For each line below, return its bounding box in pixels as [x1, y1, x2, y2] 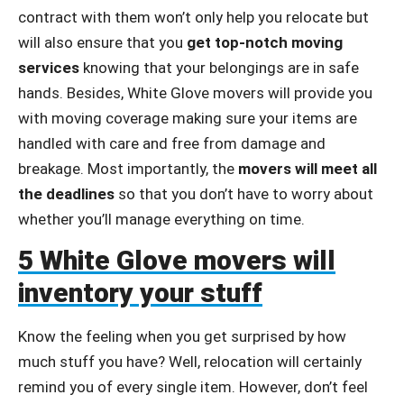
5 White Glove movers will [18, 243, 335, 276]
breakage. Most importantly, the [18, 159, 238, 178]
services [18, 58, 79, 77]
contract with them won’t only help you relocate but [18, 7, 369, 26]
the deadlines [18, 184, 115, 203]
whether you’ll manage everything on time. [18, 209, 305, 228]
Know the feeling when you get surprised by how [18, 326, 346, 345]
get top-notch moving [187, 32, 343, 51]
